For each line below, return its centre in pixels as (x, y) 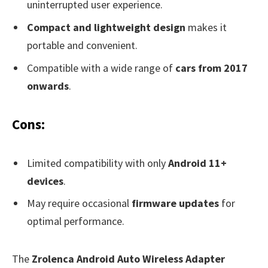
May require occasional (79, 203)
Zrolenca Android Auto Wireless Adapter (128, 258)
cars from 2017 (211, 68)
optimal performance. (76, 221)
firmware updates (175, 203)
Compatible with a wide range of (101, 68)
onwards (48, 86)
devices (45, 181)
